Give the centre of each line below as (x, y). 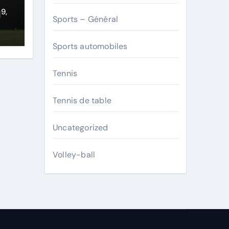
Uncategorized (81, 128)
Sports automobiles (90, 46)
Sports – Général (86, 19)
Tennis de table (82, 100)
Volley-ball (74, 155)
